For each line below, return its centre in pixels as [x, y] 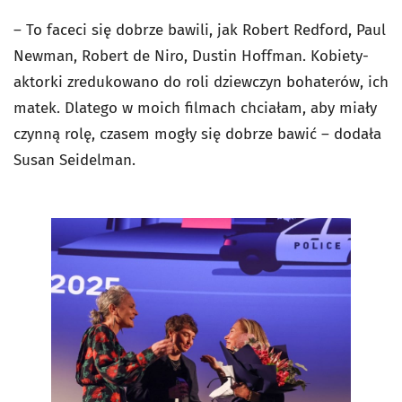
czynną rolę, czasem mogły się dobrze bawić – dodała [197, 134]
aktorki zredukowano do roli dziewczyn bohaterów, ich [201, 82]
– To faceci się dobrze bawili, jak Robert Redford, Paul [200, 30]
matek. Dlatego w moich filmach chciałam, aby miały [195, 108]
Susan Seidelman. [74, 160]
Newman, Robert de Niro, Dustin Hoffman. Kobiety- [191, 56]
